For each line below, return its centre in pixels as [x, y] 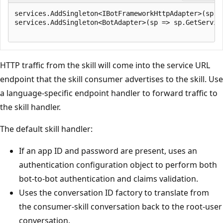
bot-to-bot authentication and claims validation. [109, 178]
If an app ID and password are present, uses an [108, 151]
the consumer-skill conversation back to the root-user [120, 206]
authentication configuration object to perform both [118, 165]
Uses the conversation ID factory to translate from [114, 192]
